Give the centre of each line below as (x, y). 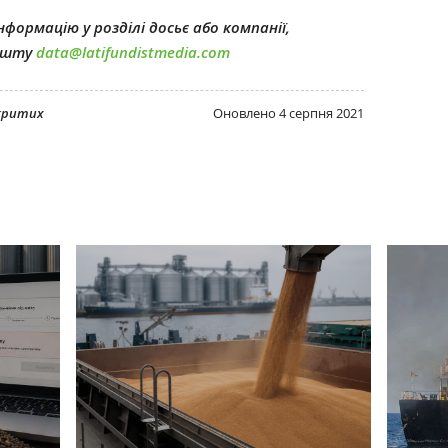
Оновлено (246, 113)
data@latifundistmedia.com (133, 52)
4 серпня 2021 (321, 113)
